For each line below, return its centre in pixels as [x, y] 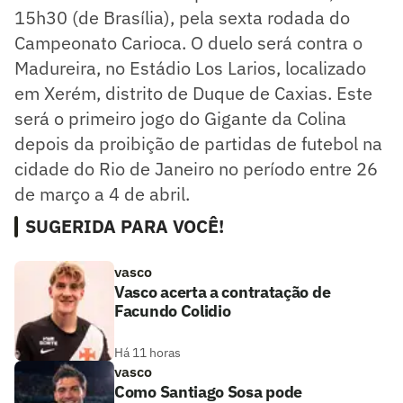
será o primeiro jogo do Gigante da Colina [180, 118]
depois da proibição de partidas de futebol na [198, 143]
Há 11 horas [148, 352]
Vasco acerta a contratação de [223, 291]
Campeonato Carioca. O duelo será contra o [188, 42]
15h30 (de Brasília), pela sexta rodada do [182, 17]
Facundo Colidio [173, 310]
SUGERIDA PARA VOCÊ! [125, 226]
